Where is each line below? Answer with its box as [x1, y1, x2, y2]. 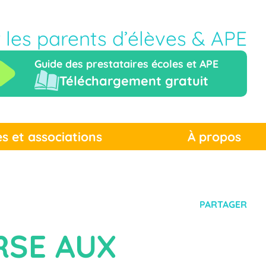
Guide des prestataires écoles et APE [34, 56, 218, 70]
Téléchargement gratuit [59, 72, 208, 88]
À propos [187, 129, 241, 145]
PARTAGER [199, 198, 247, 211]
